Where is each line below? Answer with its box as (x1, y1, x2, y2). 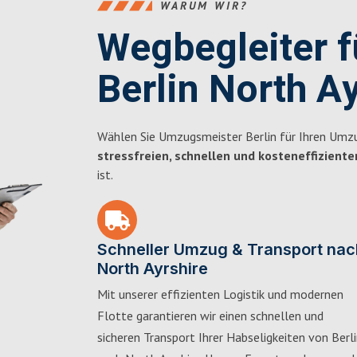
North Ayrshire (97, 259, 208, 278)
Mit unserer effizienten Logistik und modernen (97, 286, 343, 302)
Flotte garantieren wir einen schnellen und (97, 308, 324, 324)
